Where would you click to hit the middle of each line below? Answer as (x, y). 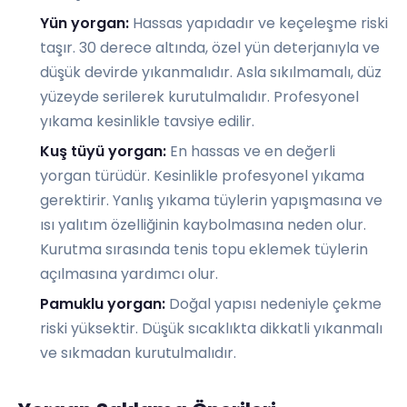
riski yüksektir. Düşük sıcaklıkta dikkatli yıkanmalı (211, 329)
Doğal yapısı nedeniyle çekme (273, 304)
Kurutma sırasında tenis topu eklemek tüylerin (204, 250)
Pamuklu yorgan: (103, 304)
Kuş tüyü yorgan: (103, 152)
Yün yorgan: (84, 23)
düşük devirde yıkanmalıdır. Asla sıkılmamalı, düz (211, 72)
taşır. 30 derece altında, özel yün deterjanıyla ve (210, 47)
